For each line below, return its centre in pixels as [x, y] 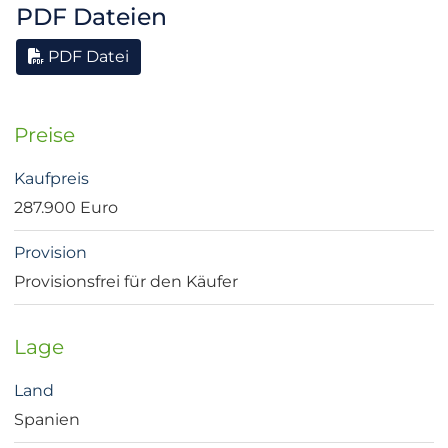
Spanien [47, 420]
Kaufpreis [51, 179]
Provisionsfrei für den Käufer [126, 282]
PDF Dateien [91, 17]
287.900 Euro [66, 208]
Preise [44, 135]
